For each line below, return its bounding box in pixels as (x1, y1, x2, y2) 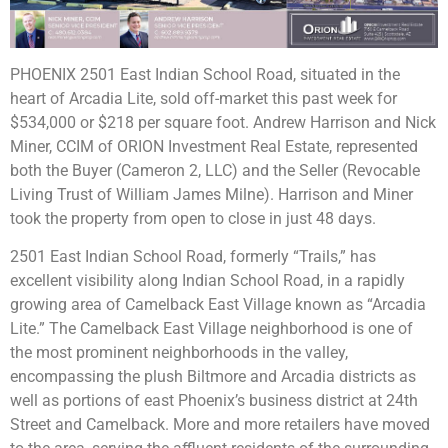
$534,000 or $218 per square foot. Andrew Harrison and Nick (10, 112, 436, 132)
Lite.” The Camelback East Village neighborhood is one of (10, 319, 413, 339)
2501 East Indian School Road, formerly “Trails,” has (10, 247, 376, 267)
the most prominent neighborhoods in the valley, (10, 343, 348, 363)
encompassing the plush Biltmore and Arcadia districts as (10, 367, 416, 387)
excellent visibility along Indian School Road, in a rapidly (10, 271, 405, 291)
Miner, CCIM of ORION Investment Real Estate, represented (10, 136, 418, 156)
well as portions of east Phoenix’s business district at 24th (10, 391, 418, 411)
